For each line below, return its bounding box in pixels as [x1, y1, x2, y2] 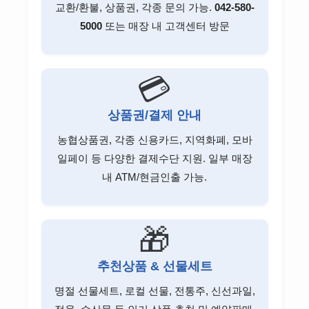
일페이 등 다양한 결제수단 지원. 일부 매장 [57, 152, 252, 164]
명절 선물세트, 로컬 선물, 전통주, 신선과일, [54, 284, 255, 297]
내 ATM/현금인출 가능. [102, 170, 207, 183]
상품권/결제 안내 [108, 108, 201, 122]
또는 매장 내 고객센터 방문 [101, 19, 230, 32]
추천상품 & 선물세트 [97, 259, 212, 273]
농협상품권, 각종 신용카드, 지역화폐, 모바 [57, 133, 252, 146]
